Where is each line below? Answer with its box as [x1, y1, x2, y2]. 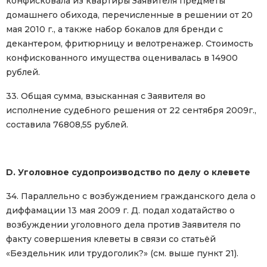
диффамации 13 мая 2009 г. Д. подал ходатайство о [6, 205, 235, 216]
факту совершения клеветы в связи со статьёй [6, 234, 216, 245]
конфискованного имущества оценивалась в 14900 [6, 52, 238, 64]
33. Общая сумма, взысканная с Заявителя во [6, 91, 206, 102]
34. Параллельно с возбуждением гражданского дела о [6, 191, 256, 202]
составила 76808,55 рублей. [6, 119, 128, 131]
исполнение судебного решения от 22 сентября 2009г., [6, 105, 256, 116]
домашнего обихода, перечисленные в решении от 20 [6, 10, 253, 21]
